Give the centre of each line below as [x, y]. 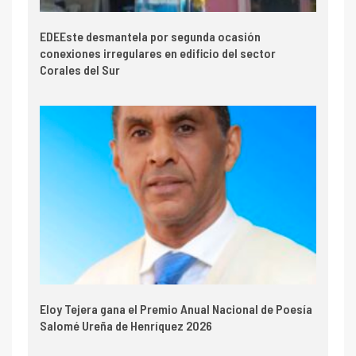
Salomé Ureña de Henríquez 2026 [126, 326]
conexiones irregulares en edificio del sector [158, 53]
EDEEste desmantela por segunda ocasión [150, 37]
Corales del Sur [80, 70]
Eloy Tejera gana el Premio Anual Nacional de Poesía [176, 309]
